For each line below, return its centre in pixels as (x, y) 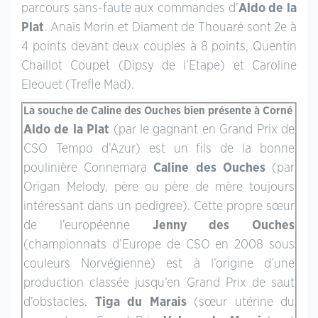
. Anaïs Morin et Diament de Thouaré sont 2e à (170, 27)
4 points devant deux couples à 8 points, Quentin (159, 46)
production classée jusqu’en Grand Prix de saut (159, 283)
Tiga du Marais (141, 302)
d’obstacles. (59, 302)
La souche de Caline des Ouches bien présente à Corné (158, 110)
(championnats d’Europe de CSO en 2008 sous (159, 245)
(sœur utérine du (240, 302)
